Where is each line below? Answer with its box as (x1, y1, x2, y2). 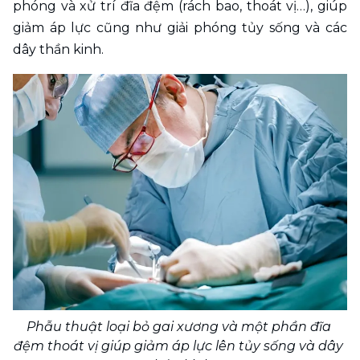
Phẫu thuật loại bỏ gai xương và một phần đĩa (26, 318, 331, 334)
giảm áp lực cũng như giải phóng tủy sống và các (13, 20, 347, 36)
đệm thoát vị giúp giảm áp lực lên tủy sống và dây (14, 337, 343, 354)
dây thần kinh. (13, 42, 104, 58)
